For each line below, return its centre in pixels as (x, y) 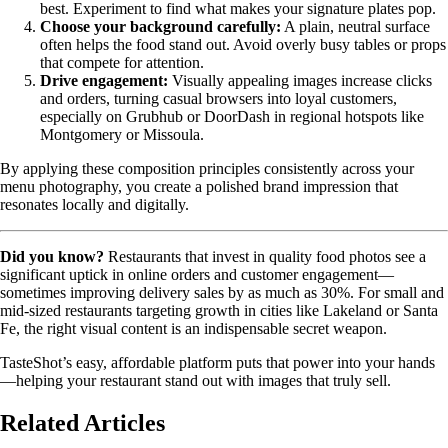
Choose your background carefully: (160, 27)
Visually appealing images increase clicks (300, 81)
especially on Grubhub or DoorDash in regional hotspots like (232, 117)
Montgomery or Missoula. (122, 135)
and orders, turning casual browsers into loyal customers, (218, 99)
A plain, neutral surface (355, 27)
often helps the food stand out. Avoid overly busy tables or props (243, 45)
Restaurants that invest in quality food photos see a (265, 257)
